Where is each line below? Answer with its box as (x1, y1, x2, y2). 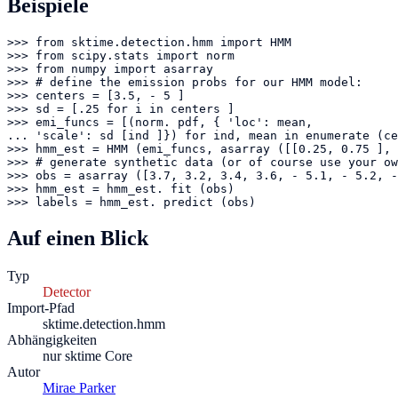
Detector (43, 284, 91, 300)
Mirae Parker (43, 380, 115, 396)
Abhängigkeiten (7, 332, 97, 348)
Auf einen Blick (7, 227, 148, 251)
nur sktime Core (43, 348, 132, 364)
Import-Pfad (7, 300, 75, 316)
